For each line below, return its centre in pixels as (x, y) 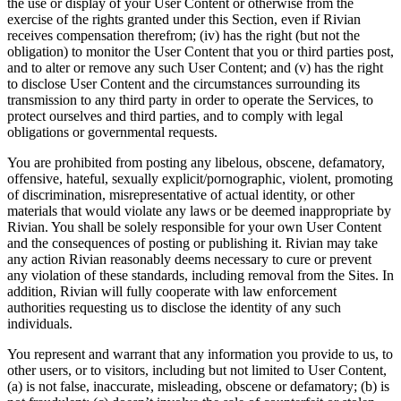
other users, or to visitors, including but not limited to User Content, (197, 370)
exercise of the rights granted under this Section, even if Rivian (184, 19)
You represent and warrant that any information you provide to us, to (200, 354)
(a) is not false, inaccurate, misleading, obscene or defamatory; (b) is (198, 386)
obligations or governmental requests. (112, 132)
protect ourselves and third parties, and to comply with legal (175, 115)
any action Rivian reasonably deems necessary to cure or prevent (189, 259)
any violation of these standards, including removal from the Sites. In (200, 275)
